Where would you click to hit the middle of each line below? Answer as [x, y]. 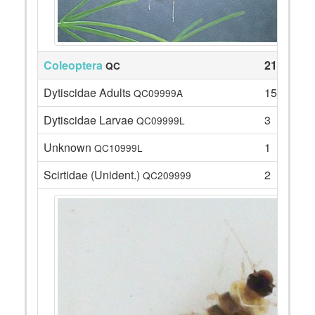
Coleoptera [73, 65]
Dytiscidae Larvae [90, 120]
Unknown [69, 147]
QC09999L [161, 120]
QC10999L [118, 148]
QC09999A [158, 93]
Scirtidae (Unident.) [93, 175]
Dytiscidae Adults [89, 92]
